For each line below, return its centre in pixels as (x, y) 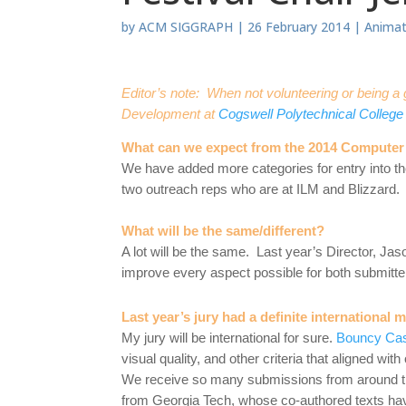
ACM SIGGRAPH (186, 27)
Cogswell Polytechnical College (311, 114)
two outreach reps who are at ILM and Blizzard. (261, 189)
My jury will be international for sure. (229, 338)
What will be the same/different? (223, 231)
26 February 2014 (299, 27)
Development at (170, 114)
